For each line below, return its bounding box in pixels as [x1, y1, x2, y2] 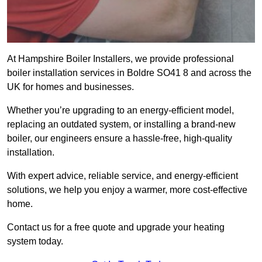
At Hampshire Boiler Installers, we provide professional [7, 54, 234, 64]
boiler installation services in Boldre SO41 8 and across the [7, 68, 251, 78]
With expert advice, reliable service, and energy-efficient [7, 171, 238, 181]
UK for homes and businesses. [7, 82, 134, 92]
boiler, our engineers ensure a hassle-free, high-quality [7, 133, 232, 144]
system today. [7, 236, 63, 247]
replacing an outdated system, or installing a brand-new [7, 119, 236, 130]
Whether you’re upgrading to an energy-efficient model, [7, 105, 234, 116]
